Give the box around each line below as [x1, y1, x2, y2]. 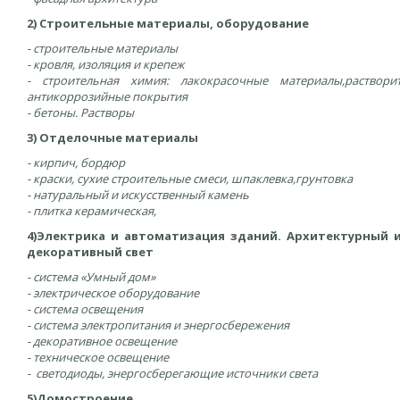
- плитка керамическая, [27, 203, 156, 219]
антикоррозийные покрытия [27, 88, 190, 104]
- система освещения [27, 301, 143, 317]
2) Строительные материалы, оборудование [27, 15, 309, 31]
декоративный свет [27, 244, 154, 260]
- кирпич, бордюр [27, 154, 125, 171]
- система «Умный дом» [27, 269, 155, 285]
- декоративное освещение [27, 333, 177, 349]
